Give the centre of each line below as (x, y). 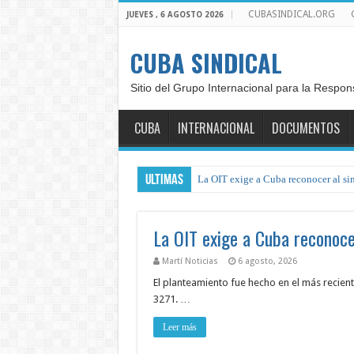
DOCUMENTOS (305, 128)
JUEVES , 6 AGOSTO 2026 (175, 15)
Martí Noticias (190, 261)
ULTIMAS (164, 181)
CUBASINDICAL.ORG (291, 14)
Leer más (179, 327)
